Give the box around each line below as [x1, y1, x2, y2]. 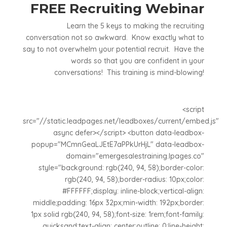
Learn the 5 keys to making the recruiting [67, 21, 205, 30]
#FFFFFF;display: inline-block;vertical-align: [62, 186, 205, 196]
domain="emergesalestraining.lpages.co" [66, 152, 205, 161]
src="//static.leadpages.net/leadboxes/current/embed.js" [22, 117, 219, 126]
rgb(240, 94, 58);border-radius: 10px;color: [65, 175, 205, 184]
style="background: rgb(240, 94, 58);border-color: [39, 163, 205, 172]
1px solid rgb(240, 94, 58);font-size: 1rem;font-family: [31, 210, 205, 219]
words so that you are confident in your [71, 56, 205, 65]
